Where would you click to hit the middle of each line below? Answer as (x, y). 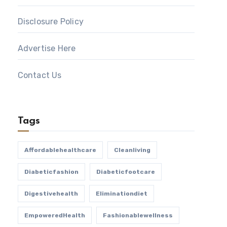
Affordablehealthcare (60, 150)
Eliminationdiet (121, 194)
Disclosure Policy (51, 22)
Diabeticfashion (51, 172)
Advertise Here (47, 48)
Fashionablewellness (138, 215)
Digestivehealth (51, 194)
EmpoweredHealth (54, 215)
